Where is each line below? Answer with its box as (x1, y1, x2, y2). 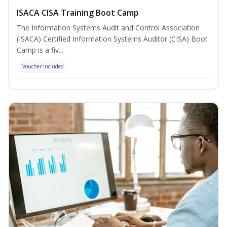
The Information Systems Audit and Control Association (17, 23, 200, 33)
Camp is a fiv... (17, 45, 63, 55)
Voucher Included (22, 63, 64, 70)
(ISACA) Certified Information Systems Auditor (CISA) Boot (17, 34, 208, 44)
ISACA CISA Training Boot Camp (17, 7, 139, 19)
